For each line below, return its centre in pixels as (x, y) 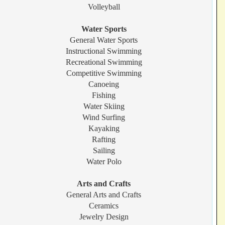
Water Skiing (104, 106)
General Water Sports (104, 40)
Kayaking (104, 128)
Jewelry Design (104, 217)
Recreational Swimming (104, 62)
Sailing (104, 150)
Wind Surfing (104, 117)
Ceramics (104, 206)
